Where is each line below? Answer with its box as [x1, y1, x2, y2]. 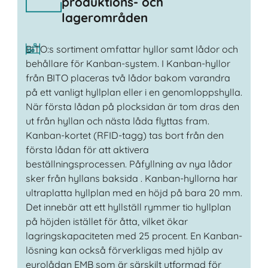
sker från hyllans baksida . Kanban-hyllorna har [25, 172, 237, 184]
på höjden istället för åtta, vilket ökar [25, 215, 188, 227]
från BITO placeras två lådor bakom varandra [25, 71, 230, 84]
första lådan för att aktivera [25, 143, 149, 156]
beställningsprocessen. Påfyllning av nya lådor [25, 157, 232, 170]
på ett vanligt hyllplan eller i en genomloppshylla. [25, 86, 242, 98]
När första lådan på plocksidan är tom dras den [25, 100, 239, 112]
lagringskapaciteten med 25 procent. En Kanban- [25, 229, 242, 242]
